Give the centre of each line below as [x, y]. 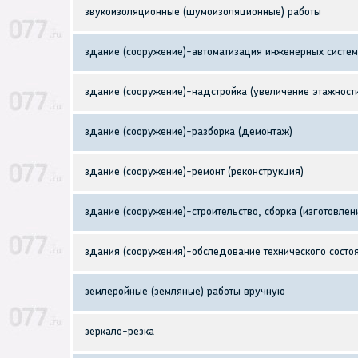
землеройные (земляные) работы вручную [185, 292]
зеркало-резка [119, 332]
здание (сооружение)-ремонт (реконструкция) [194, 173]
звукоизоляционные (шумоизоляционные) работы [203, 13]
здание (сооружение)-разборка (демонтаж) [189, 133]
